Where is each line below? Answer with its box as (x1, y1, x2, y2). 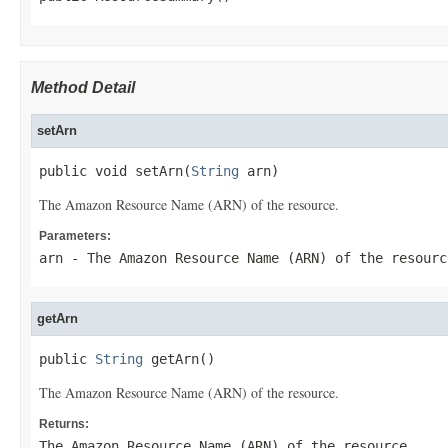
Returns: (39, 417, 89, 431)
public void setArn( (39, 163, 191, 179)
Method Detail (31, 79, 135, 96)
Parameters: (39, 229, 111, 243)
